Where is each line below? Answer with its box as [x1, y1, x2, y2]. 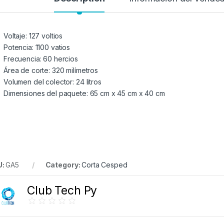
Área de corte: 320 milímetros [3, 65, 98, 74]
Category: [45, 160, 82, 169]
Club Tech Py [27, 183, 97, 198]
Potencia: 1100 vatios [3, 42, 70, 51]
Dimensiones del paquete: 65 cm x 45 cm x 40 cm [3, 88, 165, 97]
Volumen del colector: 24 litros [3, 77, 101, 86]
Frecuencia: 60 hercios [3, 54, 78, 63]
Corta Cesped [81, 160, 127, 169]
